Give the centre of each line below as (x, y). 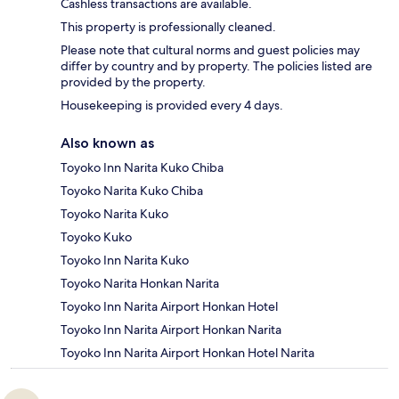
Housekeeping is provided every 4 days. (172, 106)
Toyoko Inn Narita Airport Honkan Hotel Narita (187, 353)
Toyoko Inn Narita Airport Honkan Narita (171, 330)
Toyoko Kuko (96, 237)
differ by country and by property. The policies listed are (216, 66)
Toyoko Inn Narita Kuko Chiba (142, 168)
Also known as (107, 143)
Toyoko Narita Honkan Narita (140, 284)
